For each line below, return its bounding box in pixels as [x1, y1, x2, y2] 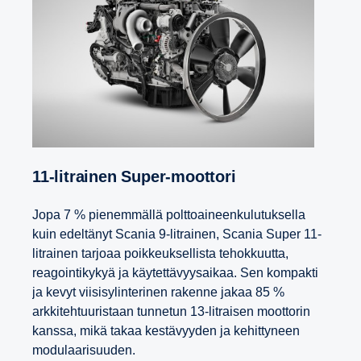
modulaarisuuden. [32, 343, 139, 358]
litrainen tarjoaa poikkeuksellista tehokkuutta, [32, 247, 288, 261]
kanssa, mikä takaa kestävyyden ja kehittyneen [32, 324, 300, 338]
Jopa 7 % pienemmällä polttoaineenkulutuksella [32, 208, 305, 222]
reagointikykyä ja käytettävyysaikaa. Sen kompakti [32, 266, 318, 280]
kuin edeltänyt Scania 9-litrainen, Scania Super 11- [32, 227, 322, 242]
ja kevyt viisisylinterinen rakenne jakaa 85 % [32, 285, 284, 300]
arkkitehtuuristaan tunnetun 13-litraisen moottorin [32, 305, 310, 319]
